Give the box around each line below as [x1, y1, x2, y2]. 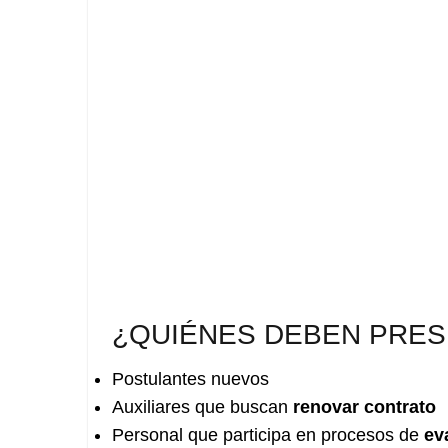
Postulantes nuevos [112, 369, 269, 389]
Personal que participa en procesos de [112, 425, 424, 445]
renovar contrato [293, 397, 436, 417]
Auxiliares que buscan [112, 397, 293, 417]
